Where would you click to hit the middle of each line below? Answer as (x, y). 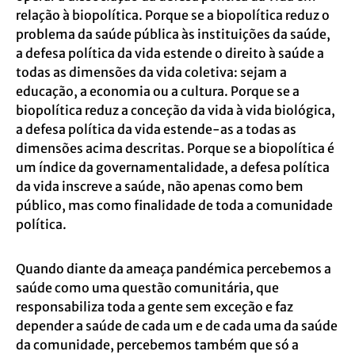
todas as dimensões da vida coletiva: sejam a (151, 72)
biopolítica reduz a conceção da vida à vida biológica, (176, 110)
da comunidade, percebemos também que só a (157, 345)
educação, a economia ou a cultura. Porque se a (158, 91)
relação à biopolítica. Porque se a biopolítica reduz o (173, 15)
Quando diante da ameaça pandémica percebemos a (174, 269)
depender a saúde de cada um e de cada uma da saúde (177, 326)
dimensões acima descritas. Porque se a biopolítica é (175, 148)
